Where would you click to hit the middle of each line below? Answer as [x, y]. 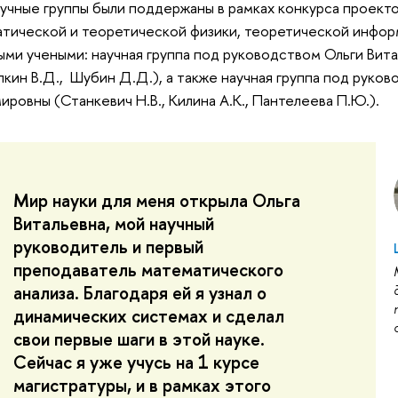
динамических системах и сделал [149, 315]
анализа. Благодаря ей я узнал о [140, 292]
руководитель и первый [109, 246]
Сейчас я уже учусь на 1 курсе [137, 362]
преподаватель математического [149, 269]
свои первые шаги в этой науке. [139, 338]
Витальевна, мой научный [114, 223]
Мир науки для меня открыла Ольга [157, 200]
